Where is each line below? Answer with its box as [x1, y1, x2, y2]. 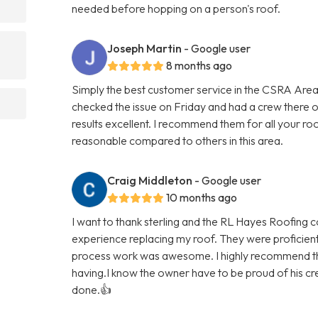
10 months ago [166, 190, 238, 204]
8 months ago [166, 57, 233, 72]
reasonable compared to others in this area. [72, 133, 284, 148]
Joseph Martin [107, 40, 182, 55]
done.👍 [72, 282, 112, 297]
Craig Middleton [107, 172, 193, 187]
